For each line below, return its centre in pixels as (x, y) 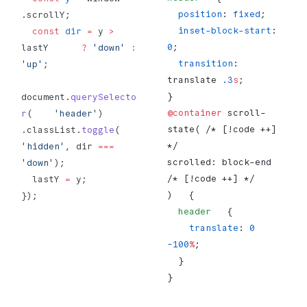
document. (46, 97)
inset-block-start (225, 30)
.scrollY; (46, 15)
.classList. (52, 130)
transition (206, 63)
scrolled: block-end (219, 162)
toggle (98, 130)
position (200, 14)
